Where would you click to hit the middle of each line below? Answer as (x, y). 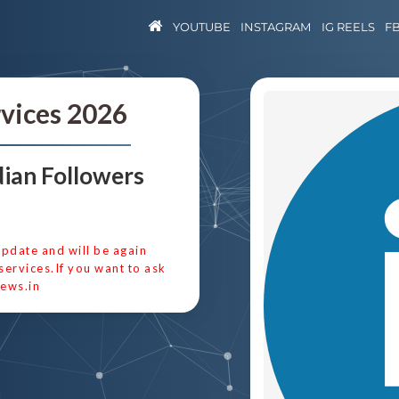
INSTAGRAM (276, 27)
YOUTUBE (201, 27)
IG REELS (348, 27)
